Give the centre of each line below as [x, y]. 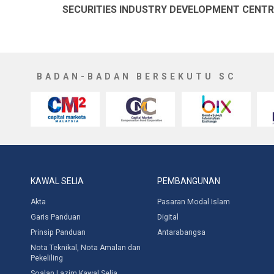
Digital [168, 217]
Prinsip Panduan [58, 232]
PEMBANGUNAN [188, 181]
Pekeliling [47, 258]
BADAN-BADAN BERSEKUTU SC [137, 76]
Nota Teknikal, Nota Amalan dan [86, 248]
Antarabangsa [181, 232]
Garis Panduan [56, 217]
